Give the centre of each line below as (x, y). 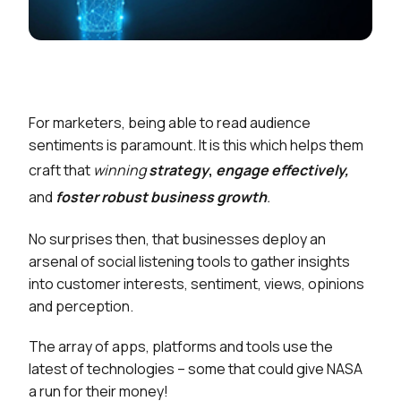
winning (121, 170)
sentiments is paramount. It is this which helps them (196, 145)
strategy (179, 170)
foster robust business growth (161, 197)
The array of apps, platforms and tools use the (181, 346)
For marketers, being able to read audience (170, 123)
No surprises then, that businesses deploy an (177, 239)
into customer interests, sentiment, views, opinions (196, 284)
